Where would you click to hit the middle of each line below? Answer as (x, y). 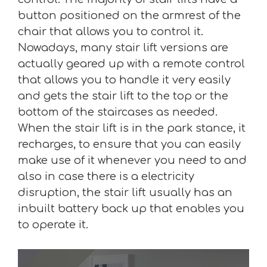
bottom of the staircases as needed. (118, 112)
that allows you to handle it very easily (124, 80)
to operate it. (53, 225)
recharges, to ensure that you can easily (129, 144)
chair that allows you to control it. (111, 32)
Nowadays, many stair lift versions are (123, 48)
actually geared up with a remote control (131, 64)
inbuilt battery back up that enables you (131, 209)
